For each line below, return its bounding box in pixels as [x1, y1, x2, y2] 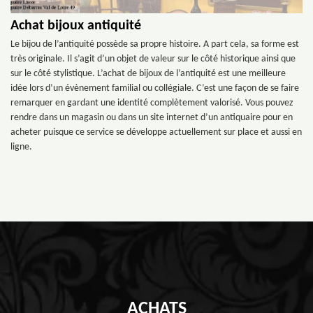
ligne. [10, 142, 32, 152]
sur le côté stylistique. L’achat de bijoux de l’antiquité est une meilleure [10, 68, 286, 79]
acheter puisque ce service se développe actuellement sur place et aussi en [10, 127, 302, 138]
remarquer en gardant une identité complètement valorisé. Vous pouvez [10, 98, 293, 108]
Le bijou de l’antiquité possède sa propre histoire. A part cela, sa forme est [10, 39, 299, 50]
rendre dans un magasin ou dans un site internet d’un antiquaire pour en [10, 112, 293, 123]
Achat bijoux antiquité [10, 19, 141, 33]
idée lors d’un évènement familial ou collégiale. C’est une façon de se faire [10, 83, 299, 94]
